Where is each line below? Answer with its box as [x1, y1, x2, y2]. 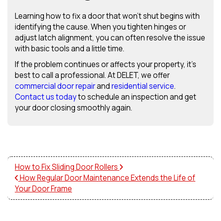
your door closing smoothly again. [15, 103, 132, 113]
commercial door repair [15, 81, 95, 92]
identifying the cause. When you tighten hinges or [15, 22, 186, 33]
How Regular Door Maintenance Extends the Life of [18, 173, 195, 184]
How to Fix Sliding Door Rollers [15, 162, 119, 173]
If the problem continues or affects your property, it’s [15, 59, 196, 70]
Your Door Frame [15, 184, 72, 194]
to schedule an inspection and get [76, 92, 196, 103]
